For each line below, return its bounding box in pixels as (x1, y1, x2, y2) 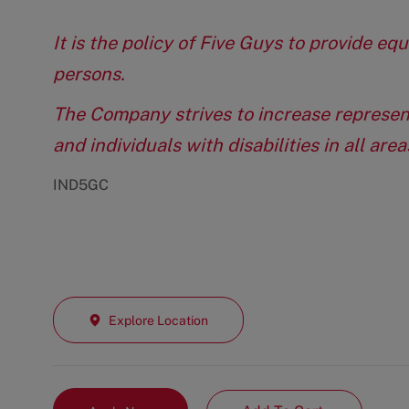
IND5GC (53, 176, 109, 194)
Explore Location (109, 312, 208, 328)
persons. (53, 63, 125, 86)
